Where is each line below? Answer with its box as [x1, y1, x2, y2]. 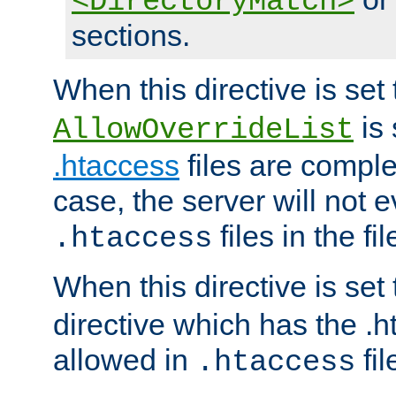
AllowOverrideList [53, 113, 354, 148]
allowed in [53, 343, 196, 377]
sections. [72, 19, 190, 53]
